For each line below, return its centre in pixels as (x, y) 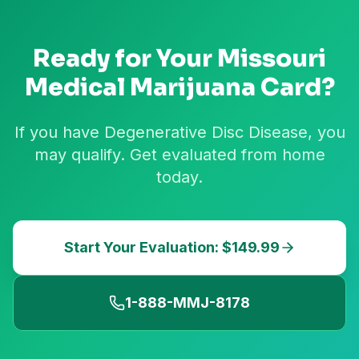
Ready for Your (125, 58)
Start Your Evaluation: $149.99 (171, 247)
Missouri (272, 58)
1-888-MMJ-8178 (188, 303)
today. (179, 177)
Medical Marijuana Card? (179, 87)
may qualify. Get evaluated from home (179, 155)
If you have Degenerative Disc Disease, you (179, 132)
